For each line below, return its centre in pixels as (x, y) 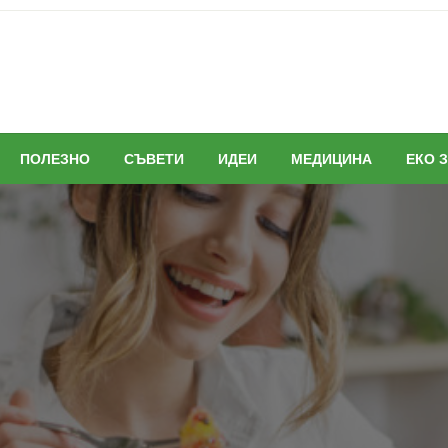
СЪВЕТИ (154, 159)
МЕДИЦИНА (331, 159)
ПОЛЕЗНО (55, 159)
